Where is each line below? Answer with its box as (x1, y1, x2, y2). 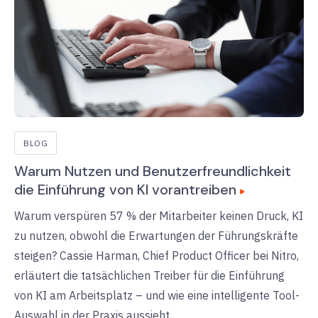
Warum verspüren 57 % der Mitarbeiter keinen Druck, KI (14, 209, 303, 224)
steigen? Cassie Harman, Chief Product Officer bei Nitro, (14, 248, 299, 263)
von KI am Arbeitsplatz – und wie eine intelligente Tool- (14, 288, 300, 303)
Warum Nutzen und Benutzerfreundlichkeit (14, 162, 291, 181)
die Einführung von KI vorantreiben (14, 180, 236, 199)
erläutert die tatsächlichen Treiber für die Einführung (14, 268, 285, 283)
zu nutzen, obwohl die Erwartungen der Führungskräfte (14, 229, 298, 243)
